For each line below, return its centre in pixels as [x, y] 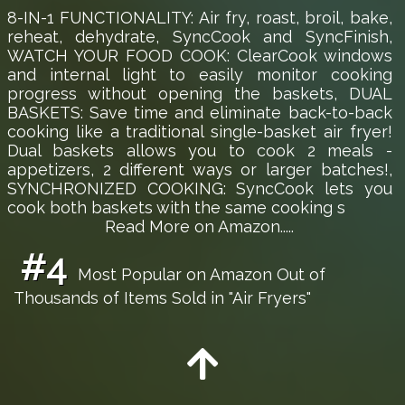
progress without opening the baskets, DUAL [200, 94]
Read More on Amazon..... [200, 227]
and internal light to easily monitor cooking [200, 75]
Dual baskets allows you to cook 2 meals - [200, 151]
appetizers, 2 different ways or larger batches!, [200, 170]
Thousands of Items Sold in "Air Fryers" [162, 298]
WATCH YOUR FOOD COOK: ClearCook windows [200, 56]
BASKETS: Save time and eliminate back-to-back [200, 113]
